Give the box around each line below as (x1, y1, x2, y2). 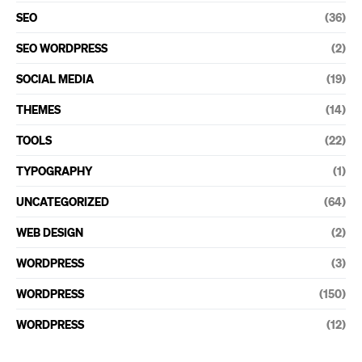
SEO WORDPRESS (16, 40, 107, 55)
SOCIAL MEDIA (16, 70, 94, 86)
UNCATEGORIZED (16, 193, 109, 208)
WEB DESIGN (16, 224, 83, 239)
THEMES (16, 101, 61, 116)
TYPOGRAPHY (16, 162, 92, 178)
